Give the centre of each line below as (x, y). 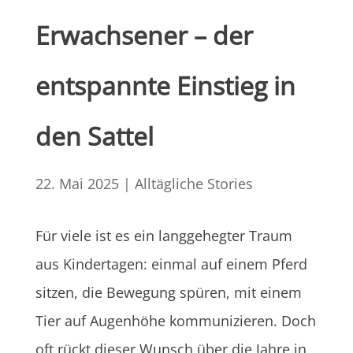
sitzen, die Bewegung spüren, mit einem (168, 292)
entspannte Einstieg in (165, 85)
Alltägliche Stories (193, 183)
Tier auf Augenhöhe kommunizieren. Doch (175, 320)
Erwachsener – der (144, 35)
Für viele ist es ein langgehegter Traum (163, 235)
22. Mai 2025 (77, 183)
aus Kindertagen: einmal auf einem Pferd (171, 264)
